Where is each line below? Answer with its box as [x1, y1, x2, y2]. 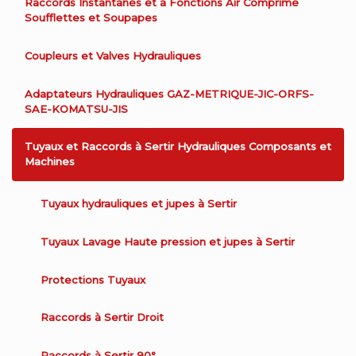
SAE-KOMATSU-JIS [25, 102, 128, 115]
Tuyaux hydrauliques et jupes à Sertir [41, 197, 237, 211]
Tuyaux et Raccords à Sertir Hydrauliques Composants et [25, 140, 331, 153]
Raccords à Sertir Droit [41, 311, 164, 324]
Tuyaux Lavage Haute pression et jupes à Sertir [41, 234, 295, 248]
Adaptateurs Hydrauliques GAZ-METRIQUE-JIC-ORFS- [25, 87, 314, 100]
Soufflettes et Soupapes [25, 10, 157, 24]
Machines [25, 155, 75, 168]
